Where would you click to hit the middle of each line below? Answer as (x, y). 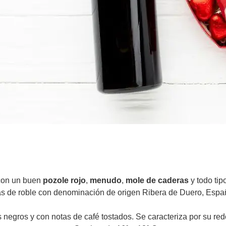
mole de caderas (157, 180)
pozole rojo (64, 180)
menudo (106, 180)
